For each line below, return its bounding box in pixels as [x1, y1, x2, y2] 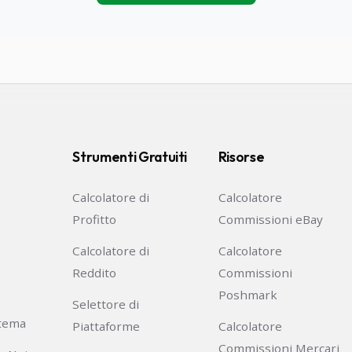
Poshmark [218, 287, 277, 303]
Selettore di [72, 296, 140, 313]
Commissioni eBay [218, 211, 323, 228]
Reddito [72, 265, 117, 281]
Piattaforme [72, 318, 141, 335]
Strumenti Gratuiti [72, 148, 188, 167]
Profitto [72, 211, 117, 228]
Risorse [218, 148, 265, 167]
